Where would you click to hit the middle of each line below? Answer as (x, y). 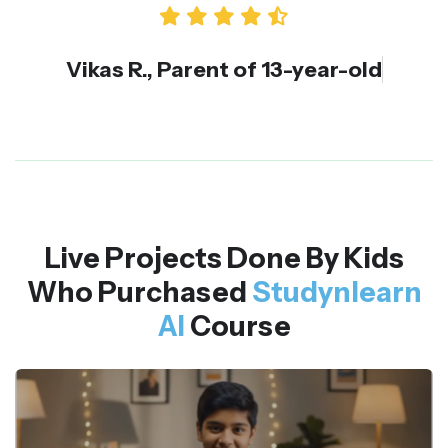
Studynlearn (336, 291)
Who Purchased (139, 291)
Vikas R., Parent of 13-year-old (223, 68)
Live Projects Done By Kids (224, 257)
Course (240, 325)
